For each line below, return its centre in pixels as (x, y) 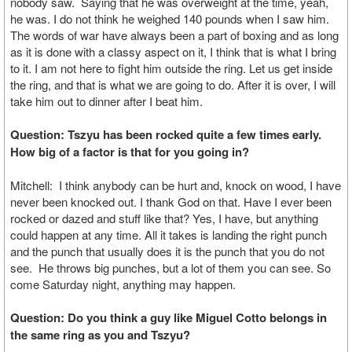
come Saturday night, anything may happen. (125, 284)
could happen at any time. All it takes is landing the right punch (169, 235)
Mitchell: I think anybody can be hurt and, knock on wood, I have (176, 185)
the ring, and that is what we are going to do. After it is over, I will (173, 84)
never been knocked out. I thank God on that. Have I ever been (171, 202)
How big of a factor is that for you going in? (130, 152)
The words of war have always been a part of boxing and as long (174, 35)
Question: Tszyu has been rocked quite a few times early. (166, 134)
